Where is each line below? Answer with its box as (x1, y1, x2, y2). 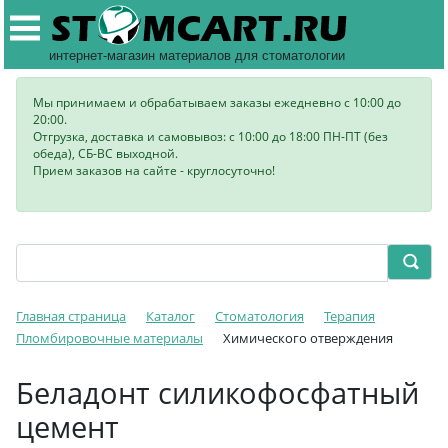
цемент (16, 407, 119, 446)
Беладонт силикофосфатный (16, 373, 419, 412)
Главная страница (16, 307, 126, 325)
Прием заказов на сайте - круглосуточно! (33, 162, 275, 179)
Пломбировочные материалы (16, 329, 203, 347)
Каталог (146, 307, 195, 325)
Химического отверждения (223, 329, 393, 347)
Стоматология (215, 307, 304, 325)
